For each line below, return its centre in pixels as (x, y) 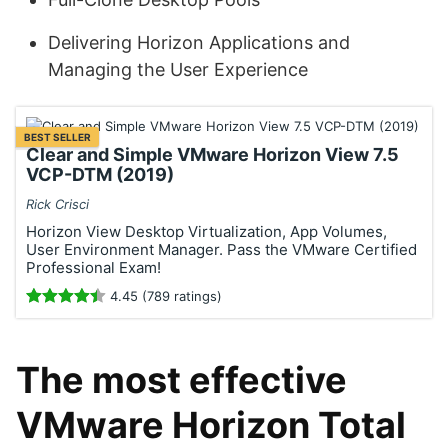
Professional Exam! (93, 267)
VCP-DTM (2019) (100, 174)
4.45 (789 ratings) (164, 296)
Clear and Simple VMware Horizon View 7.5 (212, 154)
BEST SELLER (57, 137)
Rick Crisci (57, 204)
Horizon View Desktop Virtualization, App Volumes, (206, 231)
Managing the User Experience (178, 69)
